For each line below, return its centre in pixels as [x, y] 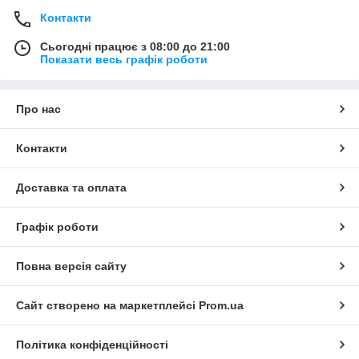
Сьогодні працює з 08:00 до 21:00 [135, 47]
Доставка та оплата [71, 188]
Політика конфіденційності [92, 345]
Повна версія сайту [71, 266]
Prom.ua [221, 306]
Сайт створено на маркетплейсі [107, 306]
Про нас [38, 109]
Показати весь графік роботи [124, 60]
